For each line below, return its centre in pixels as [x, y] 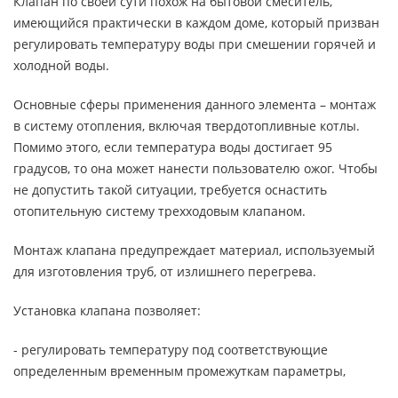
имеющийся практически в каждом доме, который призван [196, 23]
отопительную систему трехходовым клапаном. [161, 211]
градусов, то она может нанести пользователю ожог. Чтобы [195, 168]
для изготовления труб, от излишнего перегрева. [165, 271]
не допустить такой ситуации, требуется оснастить [170, 190]
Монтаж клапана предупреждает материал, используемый [194, 250]
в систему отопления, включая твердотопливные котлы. [187, 126]
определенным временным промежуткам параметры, [179, 371]
